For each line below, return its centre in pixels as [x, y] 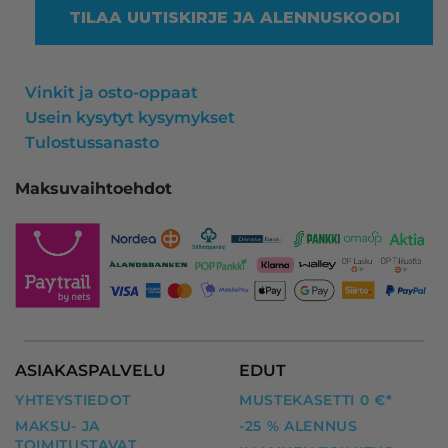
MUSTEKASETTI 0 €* [316, 399]
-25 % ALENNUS [298, 425]
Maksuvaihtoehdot [93, 189]
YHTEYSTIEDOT [73, 399]
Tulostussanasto [92, 143]
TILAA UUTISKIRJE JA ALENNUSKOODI [234, 18]
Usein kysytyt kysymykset [130, 118]
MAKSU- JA [58, 425]
